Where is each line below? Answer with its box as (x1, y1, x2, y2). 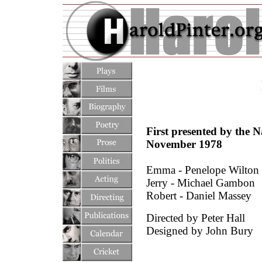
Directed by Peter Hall (146, 212, 245, 224)
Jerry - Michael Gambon (146, 177, 255, 189)
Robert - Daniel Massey (146, 189, 251, 202)
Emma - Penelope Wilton (146, 164, 259, 176)
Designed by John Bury (146, 225, 253, 237)
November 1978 (146, 138, 222, 150)
